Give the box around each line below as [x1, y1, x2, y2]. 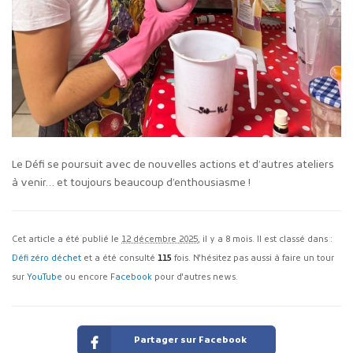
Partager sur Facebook [134, 334, 247, 346]
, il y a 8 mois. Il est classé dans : [198, 235, 333, 246]
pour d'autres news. [152, 273, 238, 284]
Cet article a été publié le [12, 235, 121, 246]
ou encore [62, 273, 110, 284]
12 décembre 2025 [121, 235, 198, 246]
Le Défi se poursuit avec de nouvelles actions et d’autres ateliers [12, 158, 334, 172]
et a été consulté [81, 254, 158, 265]
